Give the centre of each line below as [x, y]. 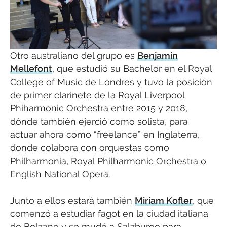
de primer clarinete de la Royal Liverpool [97, 95]
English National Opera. [60, 174]
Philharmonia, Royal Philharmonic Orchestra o [108, 161]
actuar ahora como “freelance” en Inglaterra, [105, 134]
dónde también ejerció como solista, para [99, 121]
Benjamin [158, 55]
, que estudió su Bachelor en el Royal [132, 68]
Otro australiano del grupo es [74, 55]
